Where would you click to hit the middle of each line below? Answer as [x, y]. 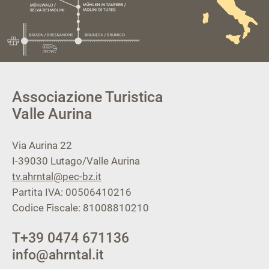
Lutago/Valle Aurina [95, 161]
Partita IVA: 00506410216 [72, 192]
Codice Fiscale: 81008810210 [80, 208]
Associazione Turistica [88, 97]
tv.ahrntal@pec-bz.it [57, 177]
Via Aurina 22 [42, 146]
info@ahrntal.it [58, 255]
